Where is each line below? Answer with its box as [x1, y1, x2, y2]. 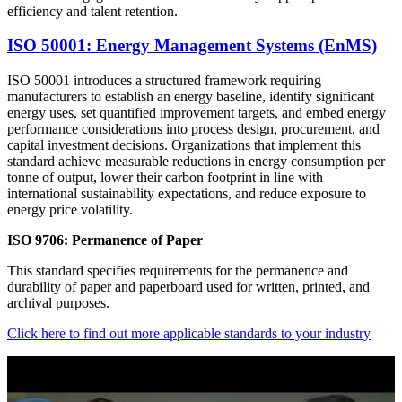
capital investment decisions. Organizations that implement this [7, 137, 361, 153]
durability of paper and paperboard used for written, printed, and [7, 279, 370, 295]
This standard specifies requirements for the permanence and [7, 263, 348, 279]
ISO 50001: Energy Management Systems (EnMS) [7, 36, 377, 56]
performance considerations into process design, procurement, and [7, 121, 380, 137]
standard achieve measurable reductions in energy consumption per [7, 153, 385, 170]
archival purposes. [7, 295, 109, 311]
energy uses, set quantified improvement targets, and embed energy [7, 105, 386, 121]
